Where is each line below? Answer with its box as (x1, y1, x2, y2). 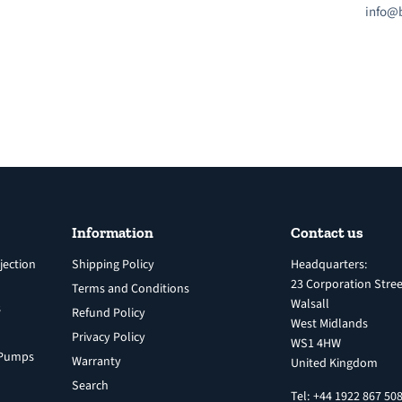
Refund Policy (71, 303, 145, 322)
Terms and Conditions (71, 279, 189, 298)
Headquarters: (290, 255, 368, 274)
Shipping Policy (71, 255, 154, 274)
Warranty (71, 352, 121, 371)
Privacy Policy (71, 328, 145, 346)
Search (71, 376, 109, 395)
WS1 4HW (290, 334, 341, 353)
